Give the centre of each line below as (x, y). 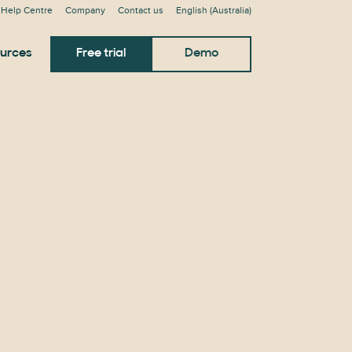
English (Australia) (214, 11)
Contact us (141, 11)
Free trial (101, 53)
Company (85, 11)
